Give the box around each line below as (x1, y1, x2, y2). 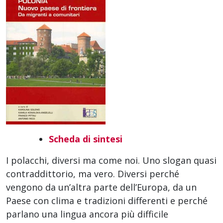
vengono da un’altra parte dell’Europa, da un (6, 181, 197, 194)
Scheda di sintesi (49, 133, 122, 145)
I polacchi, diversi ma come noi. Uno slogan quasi (6, 154, 217, 167)
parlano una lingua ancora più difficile (6, 208, 168, 221)
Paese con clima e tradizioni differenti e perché (6, 195, 208, 207)
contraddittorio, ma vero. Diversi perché (6, 168, 179, 180)
